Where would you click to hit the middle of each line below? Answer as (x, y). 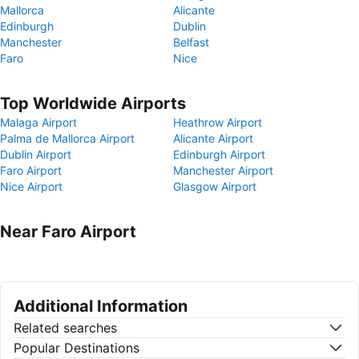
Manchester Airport (223, 170)
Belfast (191, 42)
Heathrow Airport (218, 122)
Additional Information (101, 306)
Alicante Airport (213, 138)
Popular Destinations (77, 348)
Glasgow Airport (215, 186)
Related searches (65, 328)
